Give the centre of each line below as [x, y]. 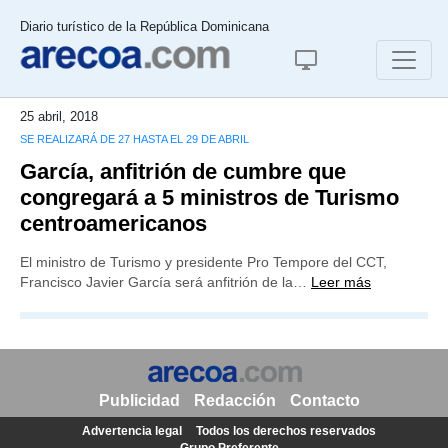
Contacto [324, 400]
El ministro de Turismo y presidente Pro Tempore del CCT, [203, 262]
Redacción [234, 400]
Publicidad [139, 400]
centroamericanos [113, 223]
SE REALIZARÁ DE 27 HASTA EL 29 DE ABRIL [134, 139]
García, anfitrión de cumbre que [183, 171]
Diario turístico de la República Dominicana [144, 26]
